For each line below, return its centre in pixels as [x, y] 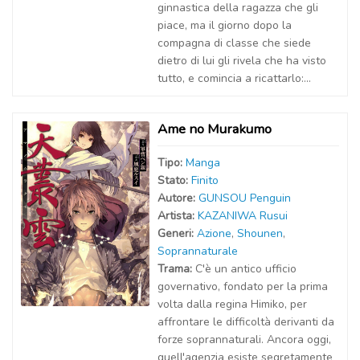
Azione [214, 233]
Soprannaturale [198, 251]
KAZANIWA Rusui [243, 216]
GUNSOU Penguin [245, 198]
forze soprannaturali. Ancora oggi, [244, 340]
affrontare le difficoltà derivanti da [246, 322]
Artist [172, 216]
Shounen [260, 233]
